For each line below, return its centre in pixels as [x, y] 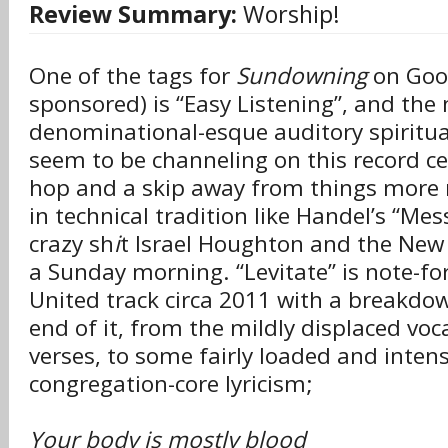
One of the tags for [132, 75]
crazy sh [71, 243]
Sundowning [301, 75]
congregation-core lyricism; [171, 383]
